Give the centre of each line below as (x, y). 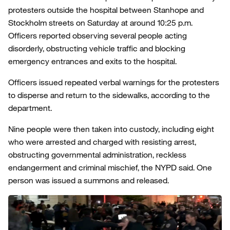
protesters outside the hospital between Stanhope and (106, 10)
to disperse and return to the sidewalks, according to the (109, 95)
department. (30, 108)
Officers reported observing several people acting (98, 35)
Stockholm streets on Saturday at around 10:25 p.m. (100, 23)
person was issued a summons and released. (89, 180)
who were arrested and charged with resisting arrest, (102, 142)
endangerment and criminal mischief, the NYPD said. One (110, 167)
